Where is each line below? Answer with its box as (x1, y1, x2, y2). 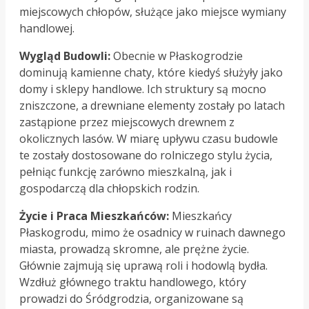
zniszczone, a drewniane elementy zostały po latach (19, 98, 285, 114)
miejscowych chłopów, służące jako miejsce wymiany (19, 4, 286, 20)
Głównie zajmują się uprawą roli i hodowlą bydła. (19, 258, 268, 274)
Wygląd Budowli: (19, 48, 110, 64)
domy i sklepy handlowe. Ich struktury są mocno (19, 81, 266, 97)
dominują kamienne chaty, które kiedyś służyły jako (19, 65, 283, 81)
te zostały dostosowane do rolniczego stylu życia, (19, 148, 272, 163)
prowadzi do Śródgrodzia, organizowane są (19, 291, 243, 307)
